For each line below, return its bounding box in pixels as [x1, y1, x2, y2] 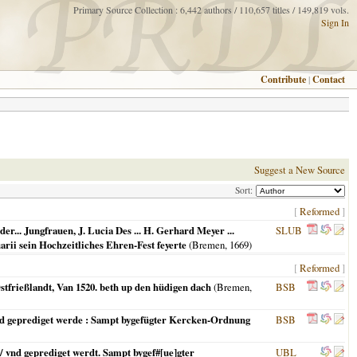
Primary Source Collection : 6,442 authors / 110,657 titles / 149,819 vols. [73, 3, 349, 16]
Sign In [321, 16, 349, 29]
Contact [312, 73, 345, 86]
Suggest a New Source [254, 163, 345, 177]
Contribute [261, 73, 306, 86]
